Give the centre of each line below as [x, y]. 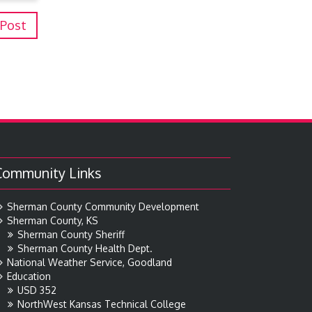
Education [29, 276]
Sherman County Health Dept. [85, 249]
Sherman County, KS [53, 221]
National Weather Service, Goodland [89, 263]
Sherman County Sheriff [71, 235]
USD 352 [37, 290]
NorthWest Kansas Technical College [102, 304]
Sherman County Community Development [103, 207]
